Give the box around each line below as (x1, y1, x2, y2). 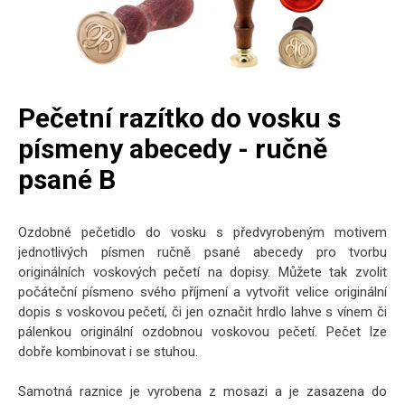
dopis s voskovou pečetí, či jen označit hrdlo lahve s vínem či (18, 304, 387, 320)
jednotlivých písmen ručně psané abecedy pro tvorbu (18, 244, 387, 260)
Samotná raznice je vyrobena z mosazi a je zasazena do (18, 383, 387, 400)
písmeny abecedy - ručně (18, 133, 327, 165)
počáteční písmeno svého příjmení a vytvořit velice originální (18, 284, 387, 300)
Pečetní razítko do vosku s (18, 102, 341, 134)
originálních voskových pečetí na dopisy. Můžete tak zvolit (18, 264, 387, 280)
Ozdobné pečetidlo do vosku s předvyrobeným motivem (18, 224, 387, 240)
